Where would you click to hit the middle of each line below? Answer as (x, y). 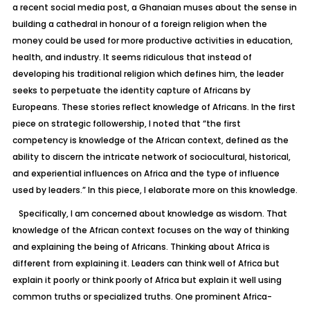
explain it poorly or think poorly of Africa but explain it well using (147, 280)
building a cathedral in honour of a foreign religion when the (139, 24)
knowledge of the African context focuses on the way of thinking (151, 230)
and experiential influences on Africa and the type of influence (146, 173)
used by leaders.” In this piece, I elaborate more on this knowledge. (155, 190)
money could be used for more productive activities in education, (152, 40)
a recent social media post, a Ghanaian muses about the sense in (154, 7)
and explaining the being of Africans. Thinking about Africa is (141, 247)
